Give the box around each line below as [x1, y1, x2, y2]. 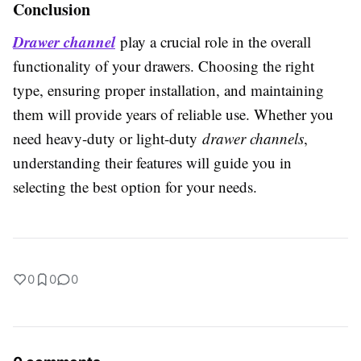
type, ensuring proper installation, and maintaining [13, 80, 324, 100]
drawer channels [202, 128, 304, 148]
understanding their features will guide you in [13, 152, 292, 172]
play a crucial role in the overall [115, 31, 311, 52]
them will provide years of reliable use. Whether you [13, 104, 334, 124]
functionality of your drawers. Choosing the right [13, 56, 314, 76]
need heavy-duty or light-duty [13, 128, 202, 148]
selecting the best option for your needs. [13, 176, 257, 197]
